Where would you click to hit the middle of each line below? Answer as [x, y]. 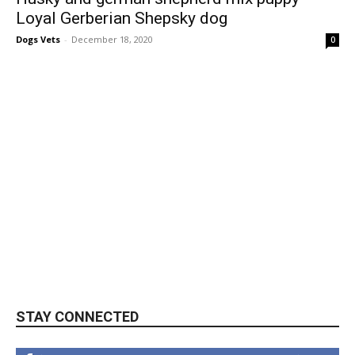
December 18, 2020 [112, 40]
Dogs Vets [38, 40]
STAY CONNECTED [77, 317]
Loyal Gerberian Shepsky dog [122, 19]
